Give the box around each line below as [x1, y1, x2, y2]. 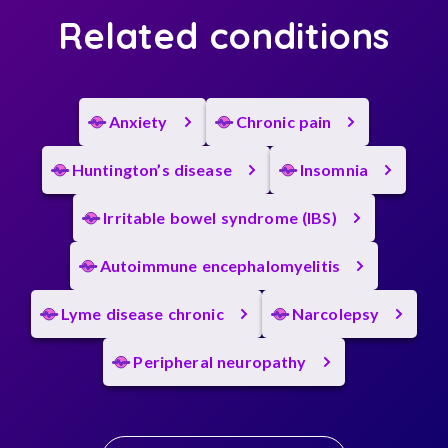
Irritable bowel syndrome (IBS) [103, 208, 337, 227]
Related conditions [58, 13, 390, 58]
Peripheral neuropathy [133, 352, 307, 371]
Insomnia [299, 160, 369, 179]
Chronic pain [235, 112, 332, 131]
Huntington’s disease [71, 160, 232, 179]
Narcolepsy [291, 304, 380, 323]
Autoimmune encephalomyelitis [99, 256, 341, 275]
